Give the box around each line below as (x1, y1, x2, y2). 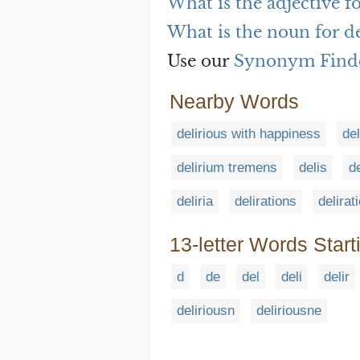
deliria (177, 194, 213, 210)
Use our (167, 51, 234, 72)
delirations (235, 194, 297, 210)
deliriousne (256, 303, 321, 319)
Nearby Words (170, 90, 299, 113)
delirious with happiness (177, 126, 321, 142)
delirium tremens (177, 160, 277, 176)
